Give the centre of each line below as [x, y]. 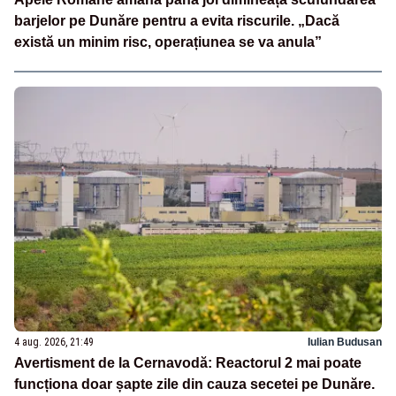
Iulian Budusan [345, 343]
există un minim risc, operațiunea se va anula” [168, 42]
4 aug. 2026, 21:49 [54, 343]
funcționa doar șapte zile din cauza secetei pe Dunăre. [194, 385]
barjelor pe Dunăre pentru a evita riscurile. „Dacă [177, 21]
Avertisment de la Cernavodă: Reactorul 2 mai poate [188, 363]
